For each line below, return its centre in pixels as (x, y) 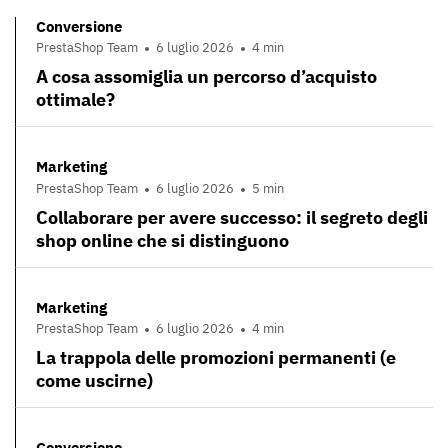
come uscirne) (94, 381)
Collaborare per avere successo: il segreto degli (232, 217)
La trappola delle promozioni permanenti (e (216, 358)
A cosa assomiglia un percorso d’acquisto (206, 77)
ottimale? (75, 100)
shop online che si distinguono (162, 240)
